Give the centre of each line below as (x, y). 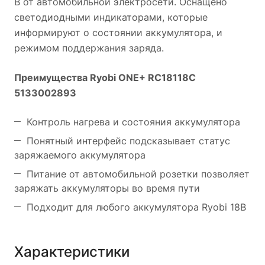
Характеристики (72, 251)
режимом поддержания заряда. (89, 48)
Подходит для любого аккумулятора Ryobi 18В (136, 207)
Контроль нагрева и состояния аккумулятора (133, 122)
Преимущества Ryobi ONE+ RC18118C (105, 77)
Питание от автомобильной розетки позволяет (138, 174)
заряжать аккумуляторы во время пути (107, 188)
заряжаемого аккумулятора (80, 155)
